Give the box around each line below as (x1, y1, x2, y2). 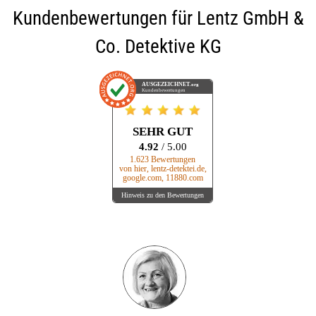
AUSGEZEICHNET (142, 81, 190, 88)
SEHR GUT (133, 125, 193, 139)
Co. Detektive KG (95, 35, 221, 59)
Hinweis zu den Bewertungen (121, 190, 204, 199)
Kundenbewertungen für (12, 7, 197, 30)
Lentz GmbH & (196, 7, 304, 30)
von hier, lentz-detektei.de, (119, 164, 207, 174)
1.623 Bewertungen (130, 155, 195, 165)
